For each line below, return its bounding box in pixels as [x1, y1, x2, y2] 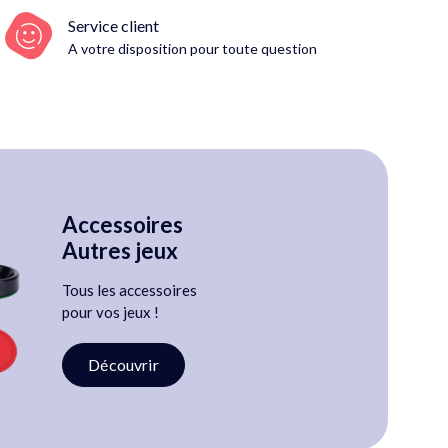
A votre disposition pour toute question [68, 39, 318, 57]
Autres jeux [62, 237, 179, 265]
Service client [68, 15, 160, 35]
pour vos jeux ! [62, 303, 160, 322]
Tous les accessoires [62, 281, 198, 300]
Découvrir [88, 355, 159, 375]
